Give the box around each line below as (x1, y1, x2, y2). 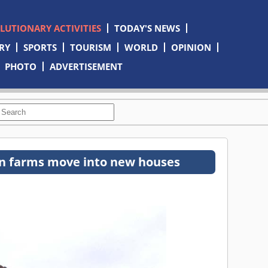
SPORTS (23, 41, 57, 53)
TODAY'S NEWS (114, 22, 180, 34)
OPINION (170, 41, 211, 53)
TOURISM (69, 41, 111, 53)
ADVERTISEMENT (50, 60, 123, 72)
